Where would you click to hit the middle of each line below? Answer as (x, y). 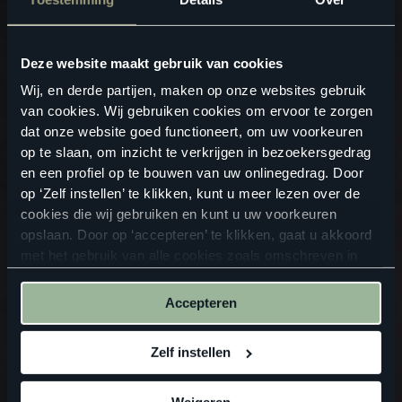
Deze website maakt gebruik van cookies (152, 63)
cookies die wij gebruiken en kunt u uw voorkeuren (179, 214)
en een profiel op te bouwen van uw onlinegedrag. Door (192, 173)
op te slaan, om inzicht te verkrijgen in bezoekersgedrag (196, 153)
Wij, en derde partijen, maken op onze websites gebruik (193, 91)
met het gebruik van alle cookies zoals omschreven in (189, 256)
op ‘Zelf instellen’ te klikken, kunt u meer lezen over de (190, 194)
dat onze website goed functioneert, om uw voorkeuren (192, 132)
